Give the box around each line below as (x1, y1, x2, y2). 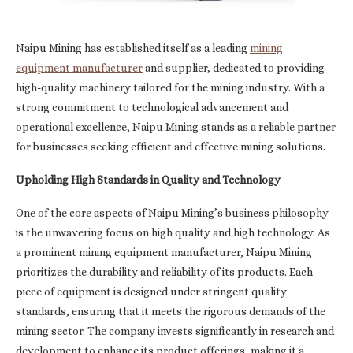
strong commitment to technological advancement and (16, 101, 288, 113)
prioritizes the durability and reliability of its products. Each (16, 266, 313, 278)
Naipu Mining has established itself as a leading (16, 42, 250, 54)
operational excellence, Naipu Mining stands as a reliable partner (16, 121, 336, 133)
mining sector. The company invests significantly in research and (16, 325, 334, 337)
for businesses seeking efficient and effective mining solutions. (16, 140, 325, 153)
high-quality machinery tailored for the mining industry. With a (16, 81, 325, 94)
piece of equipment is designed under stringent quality (16, 285, 287, 298)
